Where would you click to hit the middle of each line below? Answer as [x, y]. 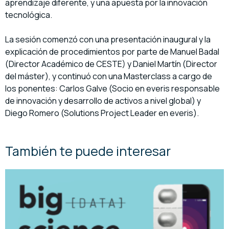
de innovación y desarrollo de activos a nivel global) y [103, 101]
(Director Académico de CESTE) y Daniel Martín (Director [111, 64]
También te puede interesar [88, 151]
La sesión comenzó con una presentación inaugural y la [108, 40]
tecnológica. [29, 15]
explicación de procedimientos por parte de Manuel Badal [112, 52]
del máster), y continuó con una [64, 76]
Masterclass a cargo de [168, 76]
